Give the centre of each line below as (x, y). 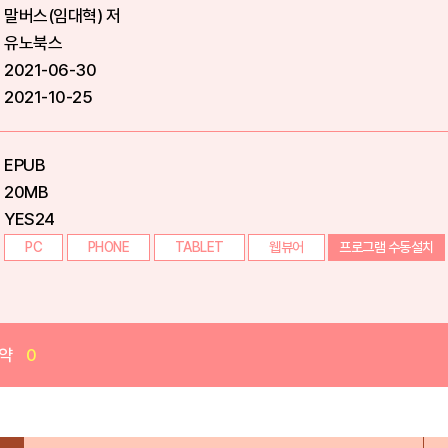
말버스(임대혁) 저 (62, 16)
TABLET (199, 247)
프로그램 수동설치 (386, 247)
